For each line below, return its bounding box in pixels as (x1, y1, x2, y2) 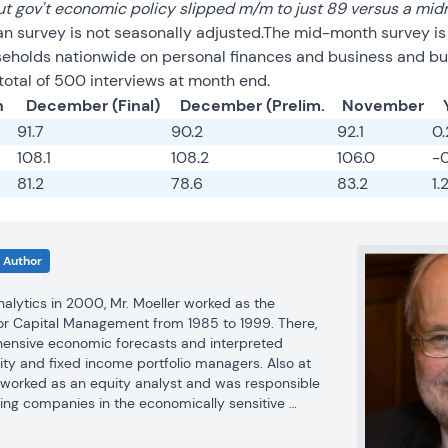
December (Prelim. (180, 95, 326, 116)
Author (2, 253, 42, 269)
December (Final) (25, 95, 160, 116)
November (342, 95, 425, 116)
